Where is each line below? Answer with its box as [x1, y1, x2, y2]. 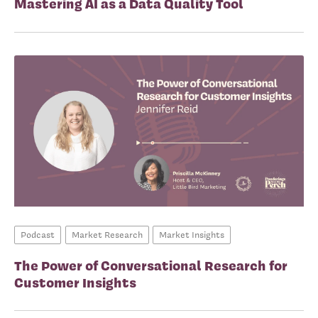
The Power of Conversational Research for [14, 256, 287, 275]
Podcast [21, 229, 55, 241]
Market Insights [159, 229, 224, 241]
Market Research [71, 229, 143, 241]
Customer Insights [14, 273, 136, 292]
